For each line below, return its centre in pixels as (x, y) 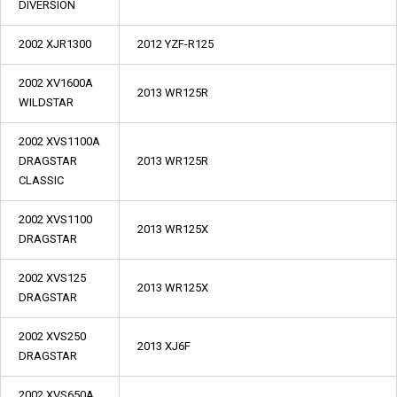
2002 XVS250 (52, 336)
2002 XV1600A (56, 83)
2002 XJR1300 (55, 44)
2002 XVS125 (52, 278)
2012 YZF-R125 (175, 44)
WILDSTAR (46, 102)
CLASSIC (41, 180)
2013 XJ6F (164, 346)
